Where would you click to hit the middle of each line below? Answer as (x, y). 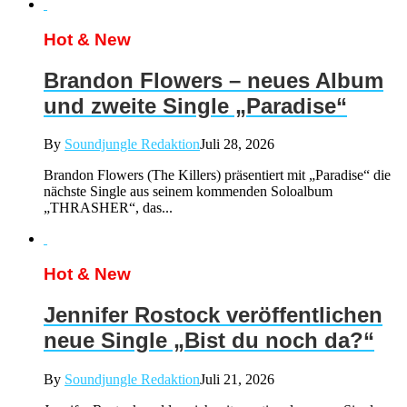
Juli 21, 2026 (237, 379)
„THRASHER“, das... (108, 208)
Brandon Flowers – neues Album (213, 80)
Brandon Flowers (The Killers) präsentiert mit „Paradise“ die (217, 175)
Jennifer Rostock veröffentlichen (213, 315)
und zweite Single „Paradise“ (195, 105)
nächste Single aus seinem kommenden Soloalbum (188, 192)
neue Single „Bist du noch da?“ (209, 341)
